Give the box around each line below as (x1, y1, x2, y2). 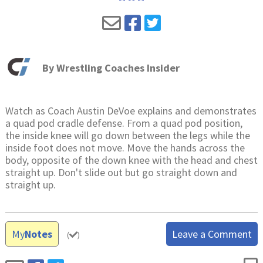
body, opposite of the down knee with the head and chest (5, 153, 258, 167)
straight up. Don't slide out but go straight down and (5, 165, 237, 179)
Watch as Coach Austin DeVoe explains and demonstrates (5, 103, 257, 117)
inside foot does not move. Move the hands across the (5, 140, 245, 154)
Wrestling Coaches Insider (56, 61, 180, 75)
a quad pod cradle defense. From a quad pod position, (5, 116, 242, 130)
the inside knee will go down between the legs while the (5, 128, 250, 142)
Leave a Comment (172, 227, 252, 241)
